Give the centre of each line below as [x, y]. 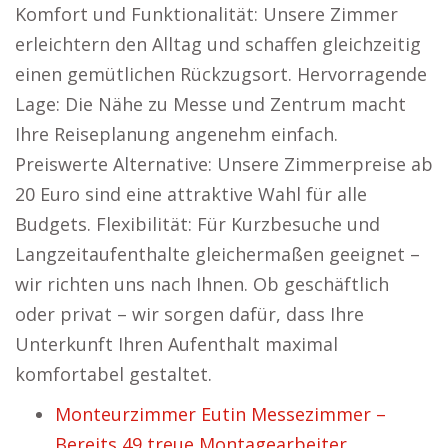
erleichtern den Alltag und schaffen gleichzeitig [218, 44]
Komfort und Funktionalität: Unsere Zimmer [206, 14]
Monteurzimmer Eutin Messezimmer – [220, 414]
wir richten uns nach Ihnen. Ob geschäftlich [202, 284]
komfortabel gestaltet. [113, 374]
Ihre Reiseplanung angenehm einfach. [176, 134]
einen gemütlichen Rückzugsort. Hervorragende [221, 74]
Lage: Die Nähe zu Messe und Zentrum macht [210, 104]
